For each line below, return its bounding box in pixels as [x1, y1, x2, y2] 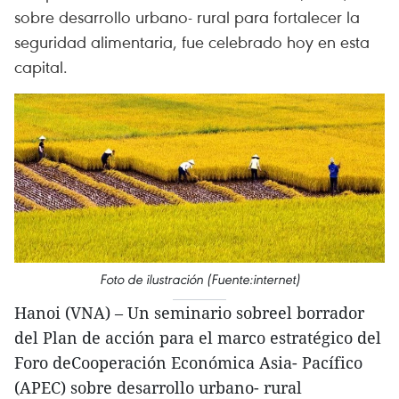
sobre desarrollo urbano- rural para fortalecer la [14, 5, 360, 28]
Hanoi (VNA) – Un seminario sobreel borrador [14, 301, 364, 323]
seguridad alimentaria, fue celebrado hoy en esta [14, 30, 370, 53]
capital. [14, 55, 68, 77]
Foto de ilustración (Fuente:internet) [99, 270, 300, 288]
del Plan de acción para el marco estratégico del [14, 326, 381, 348]
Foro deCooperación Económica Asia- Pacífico [14, 351, 362, 373]
